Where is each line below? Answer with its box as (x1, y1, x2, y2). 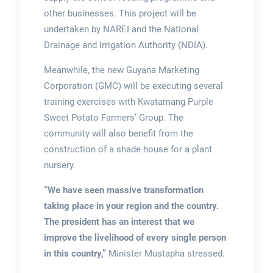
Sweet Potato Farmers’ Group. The (43, 112, 183, 123)
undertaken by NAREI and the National (43, 23, 199, 35)
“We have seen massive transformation (43, 184, 204, 196)
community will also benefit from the (43, 127, 193, 139)
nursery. (43, 159, 76, 171)
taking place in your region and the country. (43, 200, 219, 211)
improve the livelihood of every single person (43, 232, 226, 243)
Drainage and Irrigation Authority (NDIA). (43, 39, 208, 51)
